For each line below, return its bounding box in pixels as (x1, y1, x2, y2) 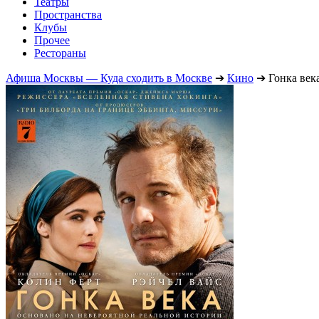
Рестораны (34, 46, 86, 59)
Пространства (34, 8, 102, 21)
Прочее (34, 33, 70, 46)
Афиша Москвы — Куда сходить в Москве (6, 71, 212, 84)
